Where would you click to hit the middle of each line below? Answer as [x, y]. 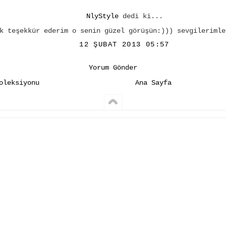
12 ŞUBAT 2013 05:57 [124, 44]
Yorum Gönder [113, 67]
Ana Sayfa [153, 82]
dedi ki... [140, 16]
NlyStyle [102, 16]
